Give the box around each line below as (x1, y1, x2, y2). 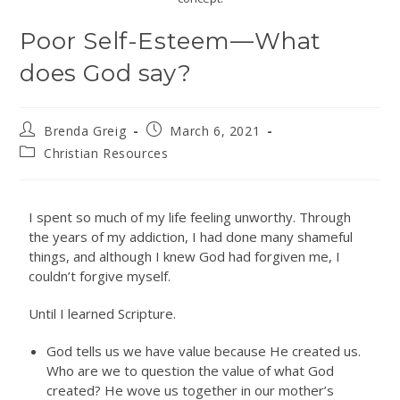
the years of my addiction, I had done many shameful (29, 228, 354, 246)
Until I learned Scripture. (29, 304, 177, 323)
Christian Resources (44, 145, 169, 162)
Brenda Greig (44, 122, 127, 140)
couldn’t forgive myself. (29, 267, 171, 286)
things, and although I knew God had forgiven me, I (29, 247, 341, 266)
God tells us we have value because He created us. (46, 342, 362, 361)
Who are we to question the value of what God (46, 362, 335, 380)
